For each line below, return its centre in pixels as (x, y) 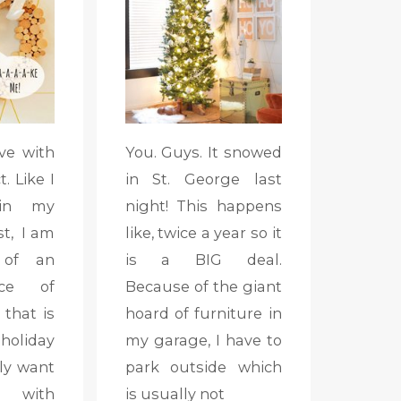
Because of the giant (203, 286)
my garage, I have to (203, 340)
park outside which (203, 367)
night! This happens (203, 205)
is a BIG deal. (203, 259)
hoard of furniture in (203, 313)
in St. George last (203, 179)
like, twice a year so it (203, 232)
